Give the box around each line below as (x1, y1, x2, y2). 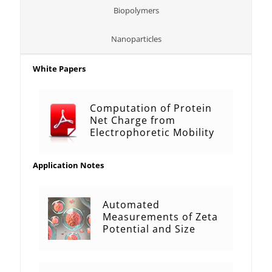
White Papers (33, 63, 86, 75)
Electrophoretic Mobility (90, 126, 214, 140)
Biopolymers (113, 5, 159, 16)
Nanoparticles (110, 33, 161, 45)
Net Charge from (90, 114, 175, 127)
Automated (103, 198, 160, 212)
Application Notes (33, 160, 104, 171)
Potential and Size (103, 222, 195, 236)
